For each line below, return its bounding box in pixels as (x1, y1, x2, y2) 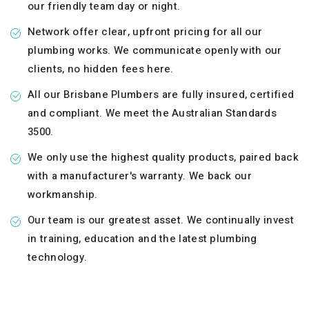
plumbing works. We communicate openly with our (28, 42, 282, 58)
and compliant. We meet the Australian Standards (28, 105, 277, 121)
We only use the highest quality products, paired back (28, 149, 299, 165)
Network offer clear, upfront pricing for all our (28, 23, 263, 39)
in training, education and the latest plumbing (28, 230, 257, 246)
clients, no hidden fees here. (28, 61, 174, 77)
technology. (28, 249, 88, 265)
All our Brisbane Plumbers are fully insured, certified (28, 86, 295, 102)
